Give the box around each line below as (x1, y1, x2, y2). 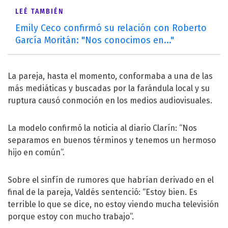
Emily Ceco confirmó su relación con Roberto (15, 22, 207, 34)
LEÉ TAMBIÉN (15, 7, 64, 16)
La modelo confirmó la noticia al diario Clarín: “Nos (8, 123, 197, 133)
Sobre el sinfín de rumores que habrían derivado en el (8, 175, 214, 185)
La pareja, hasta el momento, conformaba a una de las (8, 71, 213, 81)
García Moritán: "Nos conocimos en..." (15, 34, 174, 46)
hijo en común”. (8, 147, 65, 157)
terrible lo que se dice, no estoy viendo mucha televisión (8, 199, 219, 209)
